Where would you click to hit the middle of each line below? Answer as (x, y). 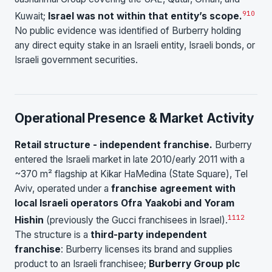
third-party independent (149, 235)
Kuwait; (31, 16)
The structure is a (53, 235)
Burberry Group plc (195, 264)
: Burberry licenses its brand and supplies (147, 250)
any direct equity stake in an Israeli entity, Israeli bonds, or (135, 46)
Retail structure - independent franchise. (114, 144)
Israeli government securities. (76, 60)
